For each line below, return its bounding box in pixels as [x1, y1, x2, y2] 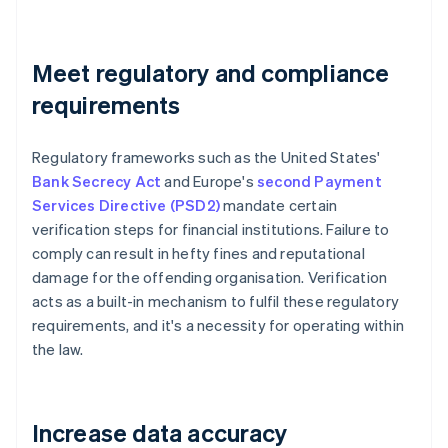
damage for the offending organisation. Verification [32, 267, 388, 288]
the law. [32, 339, 84, 360]
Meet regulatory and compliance [32, 57, 390, 89]
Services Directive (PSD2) [32, 195, 220, 216]
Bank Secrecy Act [32, 171, 162, 192]
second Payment [257, 171, 382, 192]
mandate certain [220, 195, 338, 216]
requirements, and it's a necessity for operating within [32, 315, 405, 336]
